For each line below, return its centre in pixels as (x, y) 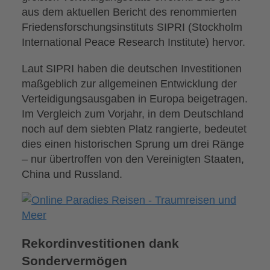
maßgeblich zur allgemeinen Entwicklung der (130, 83)
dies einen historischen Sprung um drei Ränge (133, 143)
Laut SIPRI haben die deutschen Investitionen (132, 68)
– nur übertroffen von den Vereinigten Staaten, (133, 159)
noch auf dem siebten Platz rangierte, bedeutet (134, 128)
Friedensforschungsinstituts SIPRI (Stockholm (132, 27)
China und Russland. (72, 174)
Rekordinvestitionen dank (101, 244)
